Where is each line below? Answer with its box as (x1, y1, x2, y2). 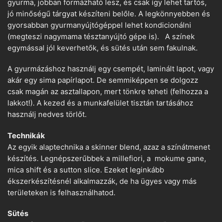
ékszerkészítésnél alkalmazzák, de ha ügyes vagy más (7, 176, 197, 186)
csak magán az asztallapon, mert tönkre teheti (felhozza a (7, 87, 208, 97)
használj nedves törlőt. (7, 110, 87, 119)
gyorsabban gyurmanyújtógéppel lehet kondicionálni (7, 21, 191, 30)
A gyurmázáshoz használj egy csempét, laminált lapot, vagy (7, 64, 214, 74)
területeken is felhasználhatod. (7, 188, 115, 197)
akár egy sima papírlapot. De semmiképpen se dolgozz (7, 76, 198, 85)
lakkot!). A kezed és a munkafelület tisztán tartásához (7, 99, 193, 108)
